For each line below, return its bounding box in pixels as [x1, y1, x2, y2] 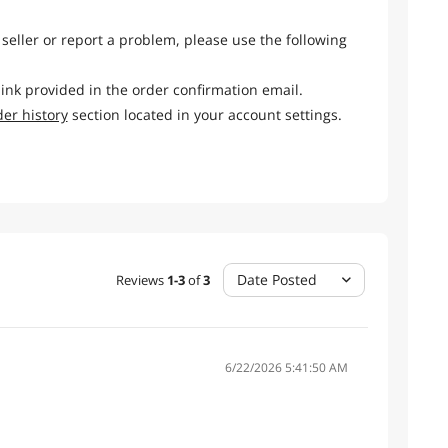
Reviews [116, 271, 164, 289]
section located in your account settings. [67, 104, 342, 124]
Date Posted [237, 270, 317, 289]
